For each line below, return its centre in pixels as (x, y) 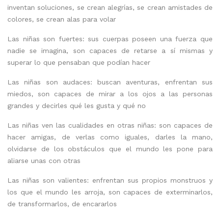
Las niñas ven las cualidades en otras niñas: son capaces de (110, 125)
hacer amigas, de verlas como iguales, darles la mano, (110, 137)
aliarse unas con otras (44, 160)
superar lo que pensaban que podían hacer (79, 62)
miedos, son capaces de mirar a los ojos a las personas (110, 94)
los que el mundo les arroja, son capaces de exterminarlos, (110, 192)
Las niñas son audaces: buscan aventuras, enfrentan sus (110, 82)
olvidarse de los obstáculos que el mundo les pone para (110, 149)
